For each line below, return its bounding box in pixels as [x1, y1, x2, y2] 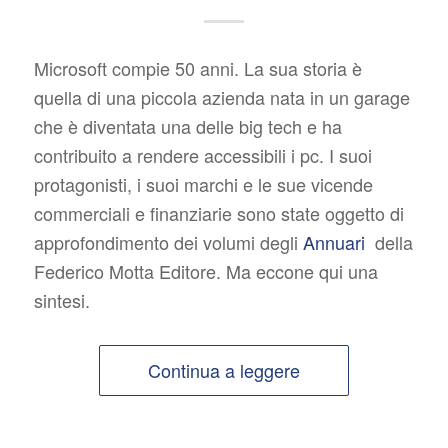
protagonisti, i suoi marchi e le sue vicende [33, 171, 373, 198]
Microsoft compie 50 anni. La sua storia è [33, 55, 362, 82]
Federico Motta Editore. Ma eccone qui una [33, 258, 378, 285]
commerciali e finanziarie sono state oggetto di [33, 200, 404, 227]
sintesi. [33, 287, 90, 314]
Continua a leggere [147, 357, 300, 384]
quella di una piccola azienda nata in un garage [33, 84, 410, 111]
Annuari [302, 229, 365, 256]
